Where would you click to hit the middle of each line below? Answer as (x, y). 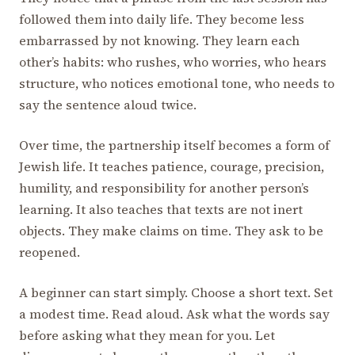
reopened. (50, 252)
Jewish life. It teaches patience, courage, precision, (172, 166)
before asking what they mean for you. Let (147, 335)
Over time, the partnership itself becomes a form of (174, 145)
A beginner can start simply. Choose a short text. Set (176, 292)
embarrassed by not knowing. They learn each (159, 40)
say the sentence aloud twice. (108, 104)
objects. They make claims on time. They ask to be (171, 230)
